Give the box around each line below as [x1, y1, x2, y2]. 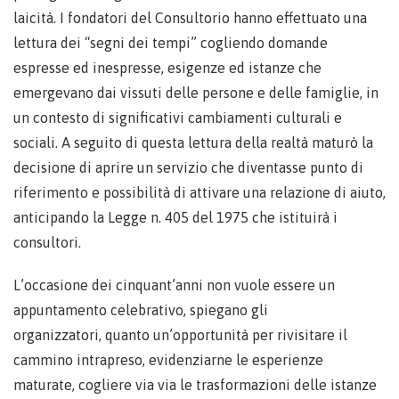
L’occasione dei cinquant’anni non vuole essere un [13, 277, 335, 294]
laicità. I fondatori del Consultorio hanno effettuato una [13, 10, 367, 27]
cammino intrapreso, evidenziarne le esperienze [13, 352, 323, 369]
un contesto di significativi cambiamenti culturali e [13, 110, 342, 126]
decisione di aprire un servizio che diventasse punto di [13, 159, 363, 176]
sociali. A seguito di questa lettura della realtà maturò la [13, 134, 373, 151]
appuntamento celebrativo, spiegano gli [13, 302, 268, 319]
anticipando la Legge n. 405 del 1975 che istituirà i [13, 209, 338, 226]
